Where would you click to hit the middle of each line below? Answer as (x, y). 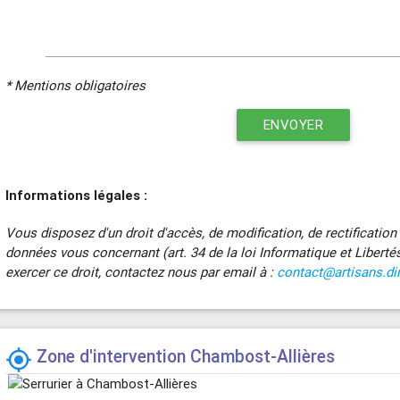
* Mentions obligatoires (76, 85)
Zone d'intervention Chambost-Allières (186, 356)
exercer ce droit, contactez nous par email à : (142, 271)
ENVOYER (293, 124)
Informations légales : (77, 195)
